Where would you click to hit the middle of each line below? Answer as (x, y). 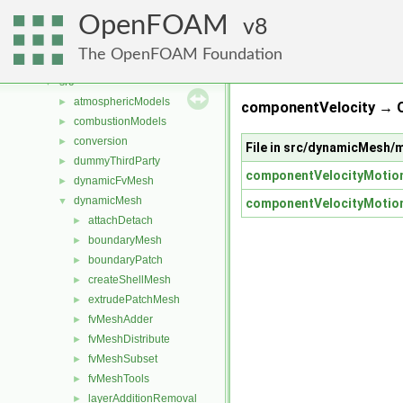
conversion (101, 141)
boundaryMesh (125, 240)
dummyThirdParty (117, 161)
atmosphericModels (122, 102)
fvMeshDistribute (129, 339)
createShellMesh (130, 280)
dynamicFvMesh (114, 181)
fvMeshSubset (123, 359)
